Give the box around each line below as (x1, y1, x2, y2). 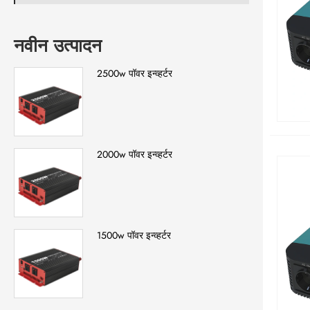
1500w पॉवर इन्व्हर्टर (97, 228, 171, 243)
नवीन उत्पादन (14, 33, 102, 60)
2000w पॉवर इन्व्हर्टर (97, 147, 172, 162)
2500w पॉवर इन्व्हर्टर (97, 66, 172, 81)
